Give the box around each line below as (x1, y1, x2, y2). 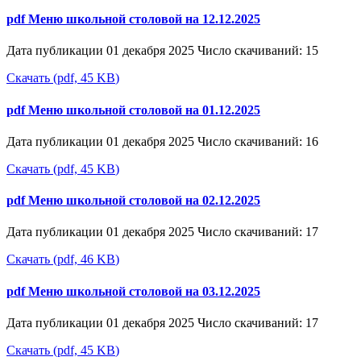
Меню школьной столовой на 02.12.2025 (28, 193, 260, 208)
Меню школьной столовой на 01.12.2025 (28, 102, 260, 117)
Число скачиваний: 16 (197, 134, 318, 148)
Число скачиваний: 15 (197, 44, 318, 58)
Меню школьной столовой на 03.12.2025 (28, 284, 260, 298)
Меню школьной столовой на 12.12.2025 (28, 12, 260, 27)
